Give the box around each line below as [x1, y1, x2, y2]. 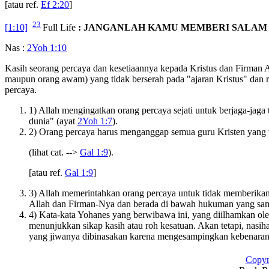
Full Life [43, 22, 76, 32]
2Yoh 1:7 [77, 115, 112, 126]
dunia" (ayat [29, 115, 77, 126]
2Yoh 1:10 [27, 42, 67, 53]
